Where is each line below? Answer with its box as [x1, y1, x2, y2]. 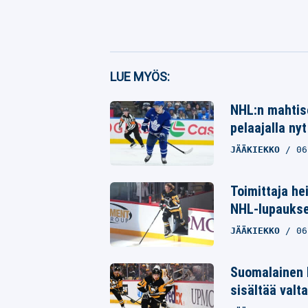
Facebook [144, 64, 186, 76]
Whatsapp [144, 124, 188, 136]
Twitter [144, 94, 175, 106]
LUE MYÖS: [110, 69, 170, 84]
